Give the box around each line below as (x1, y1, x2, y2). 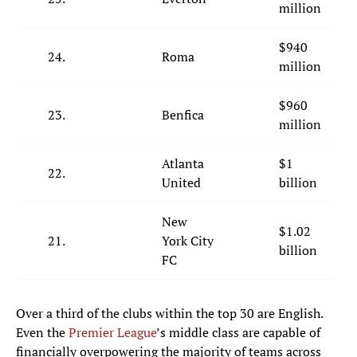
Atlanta (162, 155, 204, 173)
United (162, 174, 201, 192)
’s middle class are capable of (156, 324, 320, 342)
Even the (16, 324, 69, 342)
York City (162, 232, 214, 250)
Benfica (162, 106, 204, 124)
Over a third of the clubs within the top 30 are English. (16, 304, 323, 323)
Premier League (69, 324, 156, 342)
